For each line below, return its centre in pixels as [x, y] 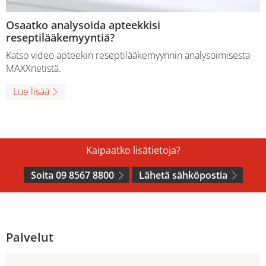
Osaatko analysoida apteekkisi [83, 25]
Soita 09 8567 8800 [72, 175]
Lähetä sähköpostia [183, 175]
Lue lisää [31, 91]
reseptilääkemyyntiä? [60, 37]
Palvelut [30, 237]
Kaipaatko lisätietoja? [133, 150]
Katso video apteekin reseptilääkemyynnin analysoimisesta [128, 55]
